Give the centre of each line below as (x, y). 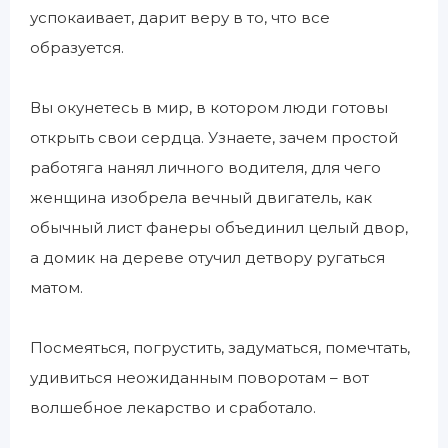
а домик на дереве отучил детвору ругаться (207, 257)
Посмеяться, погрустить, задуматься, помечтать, (220, 347)
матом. (56, 287)
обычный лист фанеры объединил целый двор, (219, 227)
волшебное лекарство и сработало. (173, 407)
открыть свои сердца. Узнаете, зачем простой (214, 137)
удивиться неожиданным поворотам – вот (199, 377)
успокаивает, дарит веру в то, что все (180, 17)
